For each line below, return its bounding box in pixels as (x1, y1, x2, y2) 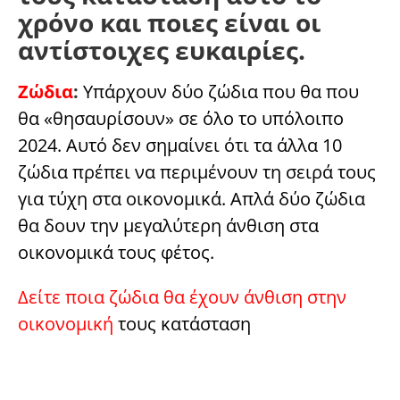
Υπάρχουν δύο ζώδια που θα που (79, 79, 359, 104)
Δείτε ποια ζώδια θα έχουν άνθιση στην (18, 285, 346, 310)
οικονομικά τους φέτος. (18, 240, 214, 265)
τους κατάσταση (113, 312, 251, 337)
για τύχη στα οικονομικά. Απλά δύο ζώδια (18, 187, 365, 212)
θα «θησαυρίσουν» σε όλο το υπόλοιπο (18, 106, 344, 131)
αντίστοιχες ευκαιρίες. (18, 33, 305, 68)
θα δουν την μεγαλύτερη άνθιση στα (18, 213, 319, 238)
